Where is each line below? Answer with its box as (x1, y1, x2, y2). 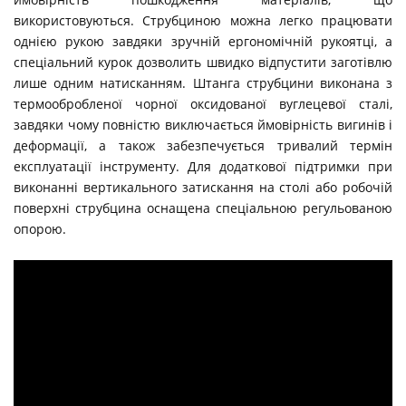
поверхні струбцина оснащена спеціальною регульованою (14, 198, 392, 217)
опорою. (14, 219, 70, 237)
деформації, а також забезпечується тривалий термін (14, 136, 392, 154)
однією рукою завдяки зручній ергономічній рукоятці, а (14, 32, 392, 50)
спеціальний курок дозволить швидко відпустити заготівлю (14, 53, 392, 71)
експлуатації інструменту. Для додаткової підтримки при (14, 157, 392, 175)
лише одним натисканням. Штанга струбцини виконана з (14, 73, 392, 92)
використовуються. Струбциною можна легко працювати (14, 11, 392, 29)
